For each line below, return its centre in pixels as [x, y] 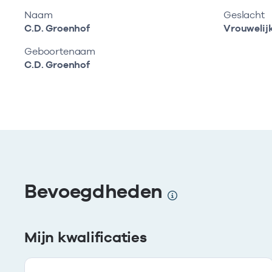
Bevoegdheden [96, 191]
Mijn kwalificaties [86, 237]
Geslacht [244, 15]
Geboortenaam [60, 51]
